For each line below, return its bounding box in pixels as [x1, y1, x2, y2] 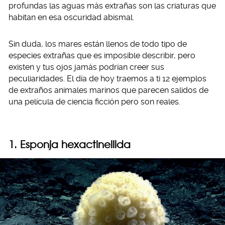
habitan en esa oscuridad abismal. [9, 13, 134, 22]
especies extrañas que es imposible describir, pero [9, 51, 195, 60]
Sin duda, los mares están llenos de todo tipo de [9, 39, 187, 49]
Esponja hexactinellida [20, 138, 131, 151]
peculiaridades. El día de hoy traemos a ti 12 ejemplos [9, 74, 206, 83]
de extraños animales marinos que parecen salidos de [9, 85, 208, 95]
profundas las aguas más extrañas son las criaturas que [9, 1, 216, 11]
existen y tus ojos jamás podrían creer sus [9, 62, 164, 72]
